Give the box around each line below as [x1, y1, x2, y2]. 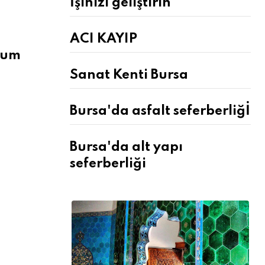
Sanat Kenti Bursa [70, 69, 188, 82]
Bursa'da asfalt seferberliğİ [70, 105, 250, 118]
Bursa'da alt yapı [70, 141, 183, 154]
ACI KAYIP [70, 33, 137, 46]
